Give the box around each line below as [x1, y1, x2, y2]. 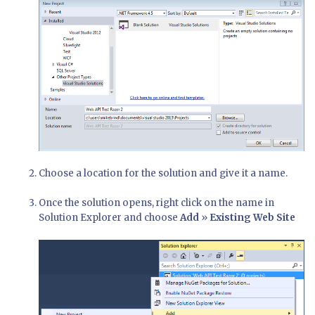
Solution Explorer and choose [39, 211, 180, 224]
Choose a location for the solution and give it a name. [39, 167, 288, 179]
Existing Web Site [210, 211, 295, 224]
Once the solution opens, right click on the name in [39, 196, 274, 209]
